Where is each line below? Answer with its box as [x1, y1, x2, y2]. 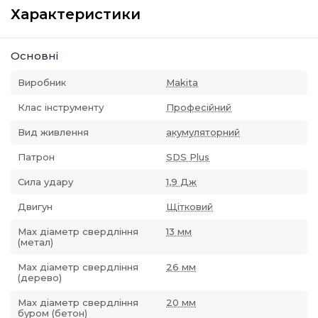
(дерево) [18, 272, 62, 283]
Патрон [18, 151, 55, 163]
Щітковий [166, 201, 213, 212]
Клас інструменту [18, 102, 104, 113]
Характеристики [11, 6, 141, 23]
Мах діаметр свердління [18, 261, 138, 273]
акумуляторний [166, 126, 240, 138]
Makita [166, 77, 198, 88]
